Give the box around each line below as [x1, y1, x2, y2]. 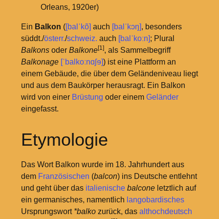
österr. [44, 34, 65, 43]
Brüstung [71, 93, 103, 102]
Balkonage [21, 58, 59, 66]
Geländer [146, 93, 178, 102]
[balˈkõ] [65, 22, 91, 31]
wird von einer [21, 93, 72, 102]
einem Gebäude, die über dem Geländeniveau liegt [21, 69, 198, 78]
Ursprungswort [21, 207, 74, 216]
